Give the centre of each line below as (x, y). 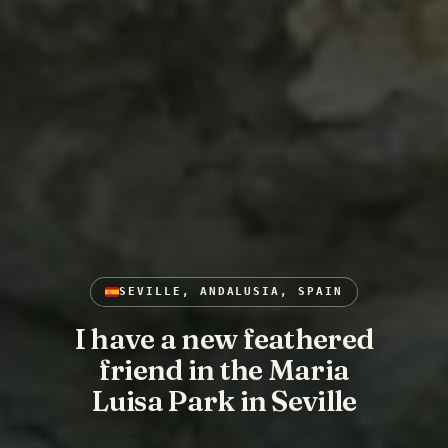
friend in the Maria (224, 370)
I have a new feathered (224, 339)
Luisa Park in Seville (224, 401)
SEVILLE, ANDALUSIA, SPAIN (231, 292)
